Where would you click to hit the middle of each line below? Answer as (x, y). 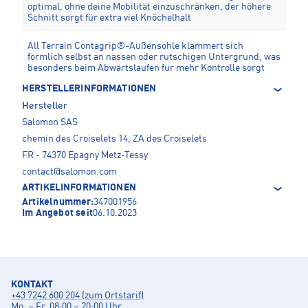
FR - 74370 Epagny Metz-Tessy (85, 156)
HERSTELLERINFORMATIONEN (89, 89)
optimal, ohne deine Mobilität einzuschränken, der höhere (149, 7)
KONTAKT (32, 285)
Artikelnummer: (58, 202)
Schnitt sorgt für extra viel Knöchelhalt (109, 18)
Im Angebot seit (57, 213)
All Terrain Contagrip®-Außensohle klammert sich (135, 46)
